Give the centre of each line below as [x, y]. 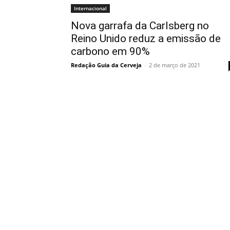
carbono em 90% [110, 51]
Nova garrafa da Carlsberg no [140, 25]
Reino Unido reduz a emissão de [146, 38]
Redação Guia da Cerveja [106, 65]
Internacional [90, 8]
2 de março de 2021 [175, 65]
